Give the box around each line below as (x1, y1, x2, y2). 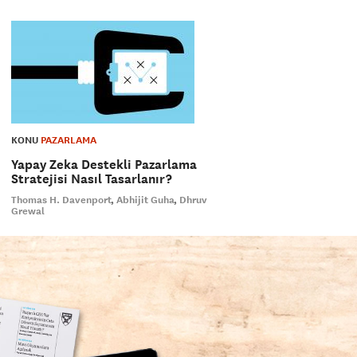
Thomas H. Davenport (10, 194, 112, 206)
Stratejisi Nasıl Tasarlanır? (10, 171, 172, 187)
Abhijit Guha (116, 194, 175, 206)
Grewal (10, 205, 45, 218)
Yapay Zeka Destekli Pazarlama (10, 156, 197, 173)
